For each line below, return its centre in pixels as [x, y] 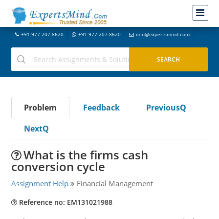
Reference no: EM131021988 [65, 202]
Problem [40, 108]
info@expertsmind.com [163, 34]
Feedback [101, 108]
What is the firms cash [86, 155]
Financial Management [114, 183]
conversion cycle [58, 166]
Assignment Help [40, 183]
